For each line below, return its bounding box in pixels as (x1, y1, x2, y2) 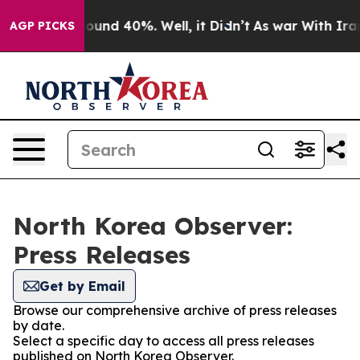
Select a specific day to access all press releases (13, 333, 314, 349)
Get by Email (39, 278, 125, 294)
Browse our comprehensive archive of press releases (13, 302, 337, 318)
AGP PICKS (10, 18, 75, 33)
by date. (13, 317, 64, 333)
